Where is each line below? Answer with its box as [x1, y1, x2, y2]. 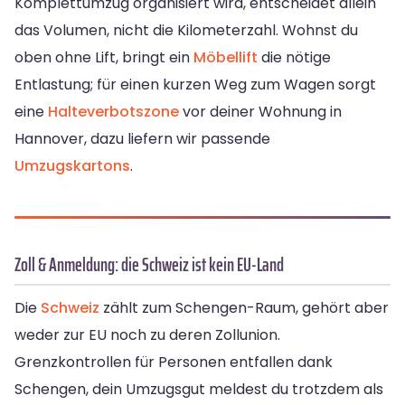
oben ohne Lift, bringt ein [14, 47, 193, 69]
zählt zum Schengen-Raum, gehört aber [99, 297, 389, 319]
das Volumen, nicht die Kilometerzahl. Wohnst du [14, 20, 358, 42]
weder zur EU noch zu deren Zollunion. [14, 325, 280, 346]
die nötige [258, 47, 331, 69]
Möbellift [193, 47, 258, 69]
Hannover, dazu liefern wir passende [14, 128, 270, 150]
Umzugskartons [14, 155, 130, 177]
